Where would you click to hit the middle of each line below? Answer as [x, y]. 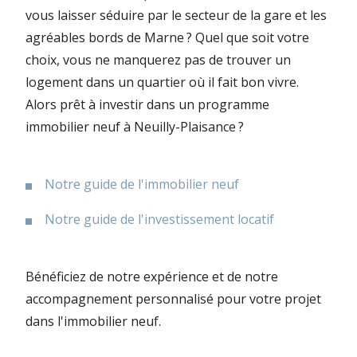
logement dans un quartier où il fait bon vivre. [162, 82]
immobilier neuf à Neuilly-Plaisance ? [136, 126]
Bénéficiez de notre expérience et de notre [152, 276]
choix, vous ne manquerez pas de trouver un [158, 59]
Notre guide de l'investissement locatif [159, 219]
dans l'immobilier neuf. [93, 321]
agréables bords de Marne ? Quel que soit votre [167, 37]
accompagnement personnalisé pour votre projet [173, 298]
